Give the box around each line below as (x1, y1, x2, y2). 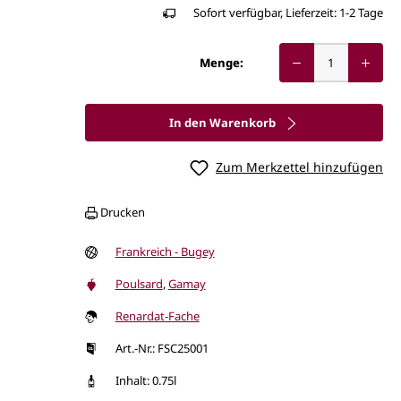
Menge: (199, 55, 243, 71)
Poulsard (115, 275, 163, 292)
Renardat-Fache (115, 307, 200, 324)
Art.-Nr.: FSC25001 (115, 339, 209, 356)
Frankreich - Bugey (115, 243, 215, 260)
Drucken (97, 203, 145, 220)
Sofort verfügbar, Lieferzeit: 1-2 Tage (192, 4, 383, 21)
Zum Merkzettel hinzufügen (215, 158, 383, 175)
